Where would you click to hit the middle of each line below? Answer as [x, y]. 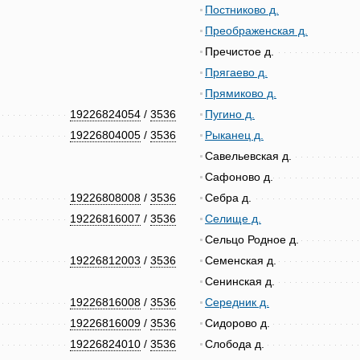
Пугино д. [230, 114]
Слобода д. [235, 344]
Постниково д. [242, 10]
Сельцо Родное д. [252, 239]
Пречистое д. [239, 51]
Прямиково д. [241, 93]
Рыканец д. [234, 135]
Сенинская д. [240, 281]
